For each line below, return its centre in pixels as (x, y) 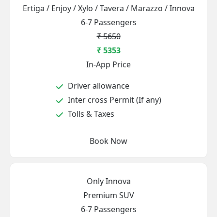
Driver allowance (98, 86)
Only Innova (108, 181)
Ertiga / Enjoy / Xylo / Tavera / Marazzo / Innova (108, 8)
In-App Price (108, 64)
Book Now (108, 141)
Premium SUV (108, 195)
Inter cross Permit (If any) (114, 100)
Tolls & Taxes (90, 114)
